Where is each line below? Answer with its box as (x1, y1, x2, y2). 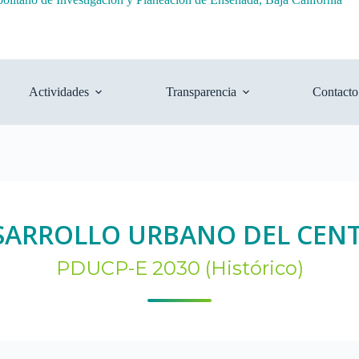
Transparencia (165, 85, 236, 99)
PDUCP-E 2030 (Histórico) (55, 256, 304, 280)
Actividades (29, 85, 90, 99)
